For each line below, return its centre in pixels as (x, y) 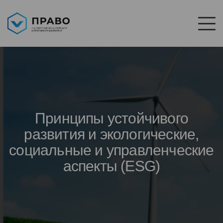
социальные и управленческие (111, 150)
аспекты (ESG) (111, 166)
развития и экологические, (111, 134)
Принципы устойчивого (111, 118)
